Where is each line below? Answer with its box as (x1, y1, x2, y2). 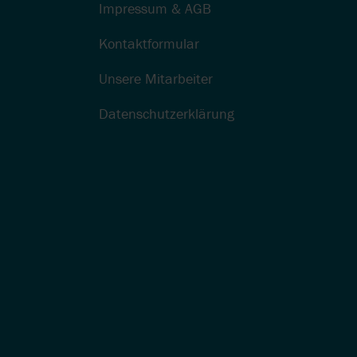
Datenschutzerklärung (98, 104, 234, 124)
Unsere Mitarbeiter (98, 69, 213, 88)
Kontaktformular (98, 34, 199, 53)
